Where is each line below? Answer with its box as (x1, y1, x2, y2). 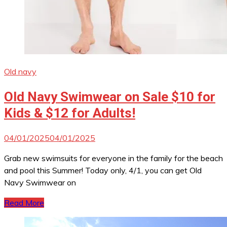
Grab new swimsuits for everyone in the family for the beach (4, 153, 223, 164)
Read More (4, 198, 44, 208)
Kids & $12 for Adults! (4, 105, 135, 121)
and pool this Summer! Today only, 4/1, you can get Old (4, 165, 202, 176)
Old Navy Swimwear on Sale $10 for (4, 89, 215, 104)
